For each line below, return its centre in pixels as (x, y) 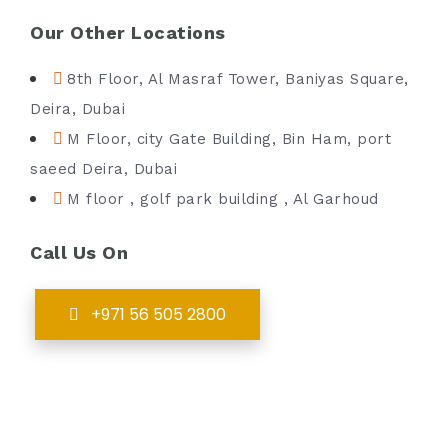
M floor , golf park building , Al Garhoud (223, 199)
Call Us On (79, 252)
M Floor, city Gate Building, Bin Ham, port (229, 139)
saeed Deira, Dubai (103, 169)
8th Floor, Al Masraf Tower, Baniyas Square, (238, 79)
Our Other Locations (128, 32)
